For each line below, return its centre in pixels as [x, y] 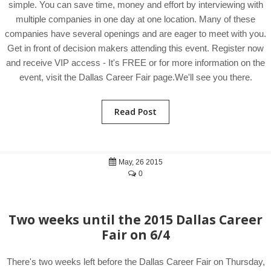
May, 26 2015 [139, 162]
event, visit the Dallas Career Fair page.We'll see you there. [135, 77]
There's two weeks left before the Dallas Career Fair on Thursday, [135, 262]
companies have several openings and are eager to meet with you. [135, 34]
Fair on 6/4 [135, 235]
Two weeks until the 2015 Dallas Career [135, 220]
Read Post [135, 112]
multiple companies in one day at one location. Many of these [135, 19]
